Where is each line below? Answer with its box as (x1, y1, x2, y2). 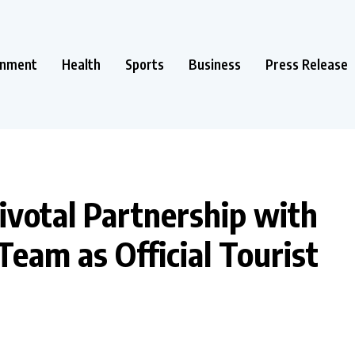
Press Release (265, 55, 348, 73)
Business (189, 55, 241, 73)
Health (62, 55, 101, 73)
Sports (125, 55, 164, 73)
